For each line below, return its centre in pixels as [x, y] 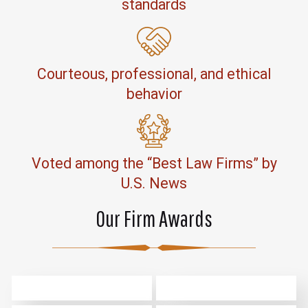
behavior [154, 94]
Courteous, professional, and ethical [154, 74]
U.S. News [154, 184]
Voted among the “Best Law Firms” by [154, 164]
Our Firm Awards [154, 218]
